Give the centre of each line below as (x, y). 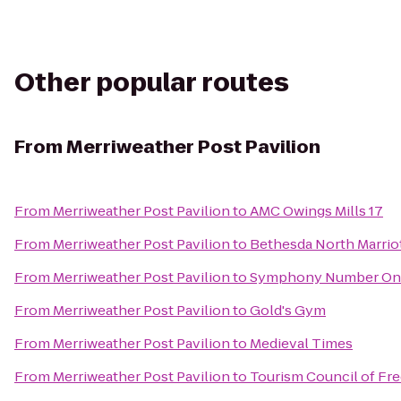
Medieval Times (301, 343)
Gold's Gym (288, 310)
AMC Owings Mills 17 (316, 211)
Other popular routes (152, 83)
